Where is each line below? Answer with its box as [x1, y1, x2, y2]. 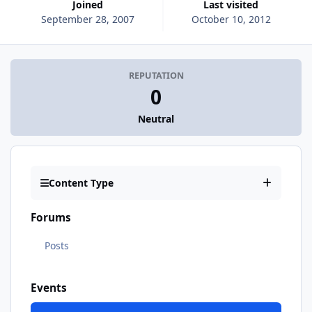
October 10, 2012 [191, 12, 271, 26]
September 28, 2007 [41, 12, 135, 26]
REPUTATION [128, 70, 184, 82]
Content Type [49, 176, 114, 190]
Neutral [138, 112, 174, 126]
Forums [31, 210, 71, 226]
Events [31, 280, 67, 295]
